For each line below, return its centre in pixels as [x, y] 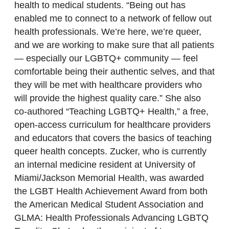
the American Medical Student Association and [109, 204]
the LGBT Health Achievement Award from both [111, 191]
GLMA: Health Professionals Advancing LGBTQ [111, 217]
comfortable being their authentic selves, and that [114, 71]
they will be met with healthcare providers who [108, 85]
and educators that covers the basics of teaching [113, 138]
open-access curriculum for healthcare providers [112, 124]
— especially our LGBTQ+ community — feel [106, 58]
